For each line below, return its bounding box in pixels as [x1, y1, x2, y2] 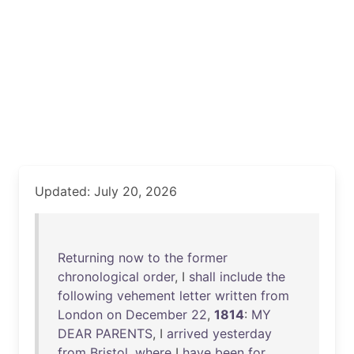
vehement [117, 288, 175, 303]
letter [179, 288, 211, 303]
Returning [58, 250, 115, 265]
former [187, 250, 228, 265]
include [220, 269, 262, 284]
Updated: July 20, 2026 [35, 183, 177, 199]
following [58, 288, 113, 303]
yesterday [213, 326, 272, 341]
